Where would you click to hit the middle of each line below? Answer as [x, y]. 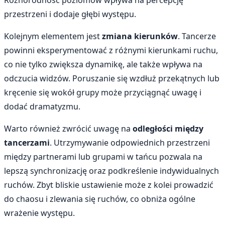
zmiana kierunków [140, 36]
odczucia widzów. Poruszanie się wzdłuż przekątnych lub [112, 79]
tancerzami [27, 143]
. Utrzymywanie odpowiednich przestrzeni [130, 143]
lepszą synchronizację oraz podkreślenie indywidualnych [111, 171]
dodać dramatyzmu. [42, 107]
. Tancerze [197, 36]
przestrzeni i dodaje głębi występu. [70, 14]
